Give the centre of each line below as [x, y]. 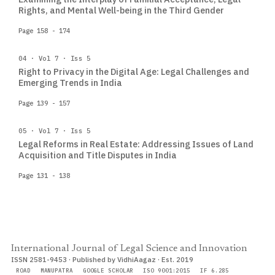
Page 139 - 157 [44, 103]
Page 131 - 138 [44, 176]
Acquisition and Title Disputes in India [98, 155]
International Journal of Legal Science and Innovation [129, 249]
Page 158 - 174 [44, 31]
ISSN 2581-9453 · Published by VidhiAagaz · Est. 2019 [102, 259]
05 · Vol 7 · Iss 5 [55, 131]
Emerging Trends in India [70, 83]
